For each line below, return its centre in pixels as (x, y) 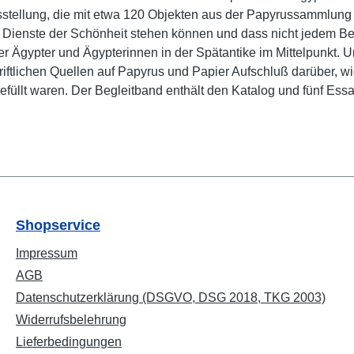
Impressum (47, 253)
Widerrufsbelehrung (71, 320)
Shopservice (58, 225)
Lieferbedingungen (69, 342)
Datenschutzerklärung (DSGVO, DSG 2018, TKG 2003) (171, 298)
